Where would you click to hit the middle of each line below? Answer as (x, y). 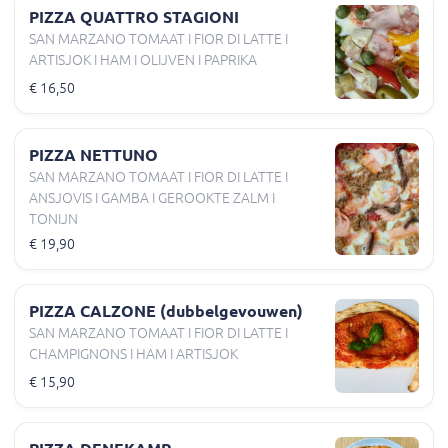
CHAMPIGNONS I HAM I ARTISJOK (133, 354)
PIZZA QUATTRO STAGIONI (134, 16)
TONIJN (53, 218)
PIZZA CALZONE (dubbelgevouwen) (166, 311)
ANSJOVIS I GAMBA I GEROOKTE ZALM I (152, 197)
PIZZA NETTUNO (93, 154)
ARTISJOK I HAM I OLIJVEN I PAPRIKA (143, 59)
